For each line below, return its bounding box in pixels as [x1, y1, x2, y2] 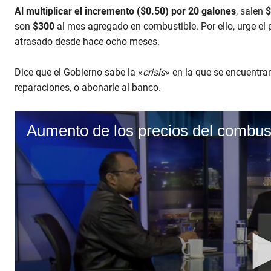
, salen [236, 5, 266, 18]
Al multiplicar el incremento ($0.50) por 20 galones [15, 5, 236, 18]
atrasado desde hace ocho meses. [15, 36, 160, 48]
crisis [143, 67, 165, 79]
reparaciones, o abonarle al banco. [15, 82, 161, 94]
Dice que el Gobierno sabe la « [15, 67, 143, 79]
